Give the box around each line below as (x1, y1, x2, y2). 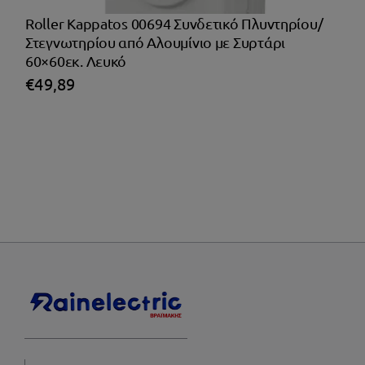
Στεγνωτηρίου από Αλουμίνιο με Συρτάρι (24, 33, 285, 51)
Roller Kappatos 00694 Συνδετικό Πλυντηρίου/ (24, 14, 323, 32)
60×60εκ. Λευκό (24, 51, 127, 69)
